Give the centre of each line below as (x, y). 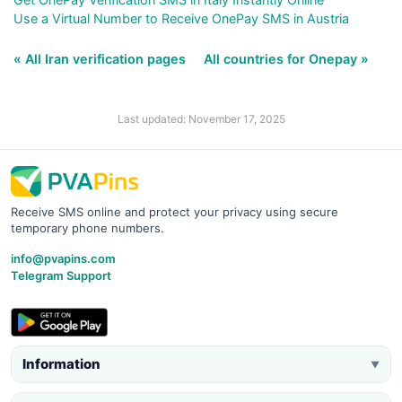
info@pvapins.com (63, 258)
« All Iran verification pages (101, 58)
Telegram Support (61, 275)
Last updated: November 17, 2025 (201, 118)
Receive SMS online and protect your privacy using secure (175, 211)
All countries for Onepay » (286, 58)
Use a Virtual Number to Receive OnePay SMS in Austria (181, 18)
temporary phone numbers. (87, 227)
